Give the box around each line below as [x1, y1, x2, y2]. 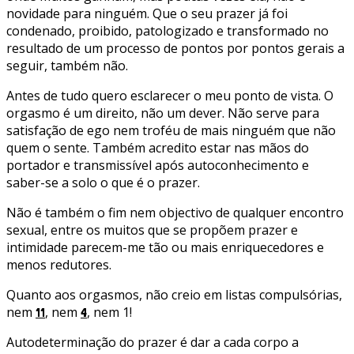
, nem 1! [87, 303, 132, 322]
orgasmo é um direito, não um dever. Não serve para [6, 104, 319, 122]
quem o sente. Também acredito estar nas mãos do [6, 139, 309, 157]
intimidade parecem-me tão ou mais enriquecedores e [6, 239, 324, 257]
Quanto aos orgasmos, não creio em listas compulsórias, [6, 286, 342, 304]
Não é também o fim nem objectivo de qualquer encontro [6, 204, 344, 222]
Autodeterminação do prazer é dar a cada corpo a [6, 333, 299, 352]
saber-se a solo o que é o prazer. [6, 174, 200, 192]
